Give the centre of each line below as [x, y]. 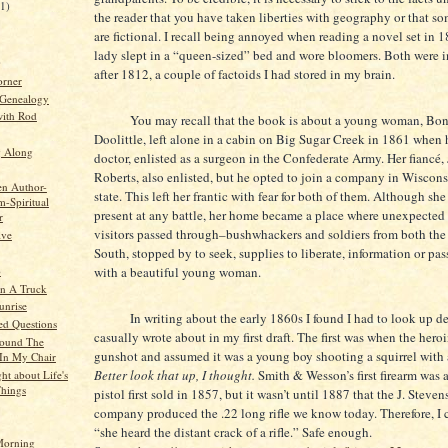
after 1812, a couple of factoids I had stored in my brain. [244, 74]
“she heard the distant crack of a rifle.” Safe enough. [233, 431]
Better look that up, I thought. [174, 374]
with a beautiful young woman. [177, 271]
